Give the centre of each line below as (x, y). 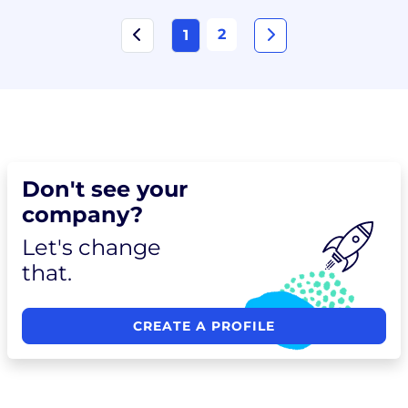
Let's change (92, 247)
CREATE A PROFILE (204, 326)
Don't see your (105, 189)
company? (82, 214)
